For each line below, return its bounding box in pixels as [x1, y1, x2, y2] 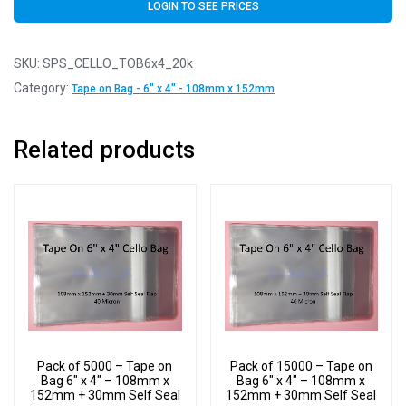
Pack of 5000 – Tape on [37, 358, 173, 373]
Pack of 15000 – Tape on [229, 358, 372, 373]
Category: [14, 81, 72, 96]
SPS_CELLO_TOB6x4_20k [43, 56, 193, 72]
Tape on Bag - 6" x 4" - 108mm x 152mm [72, 82, 275, 96]
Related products [14, 135, 195, 163]
